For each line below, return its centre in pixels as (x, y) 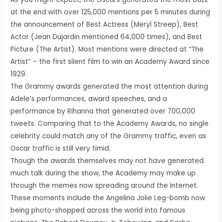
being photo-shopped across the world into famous (98, 210)
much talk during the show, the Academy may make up (103, 173)
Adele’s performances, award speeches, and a (89, 99)
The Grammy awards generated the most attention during (110, 86)
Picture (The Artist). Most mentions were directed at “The (107, 49)
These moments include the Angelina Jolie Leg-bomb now (108, 198)
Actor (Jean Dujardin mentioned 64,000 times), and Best (107, 37)
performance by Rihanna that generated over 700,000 (103, 111)
